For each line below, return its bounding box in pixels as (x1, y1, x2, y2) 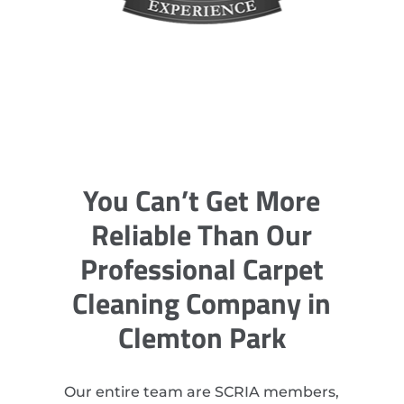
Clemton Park (117, 316, 286, 360)
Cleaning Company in (72, 281, 332, 326)
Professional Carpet (79, 247, 324, 291)
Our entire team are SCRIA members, (64, 383, 340, 401)
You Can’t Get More (83, 179, 321, 223)
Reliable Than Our (91, 213, 313, 257)
